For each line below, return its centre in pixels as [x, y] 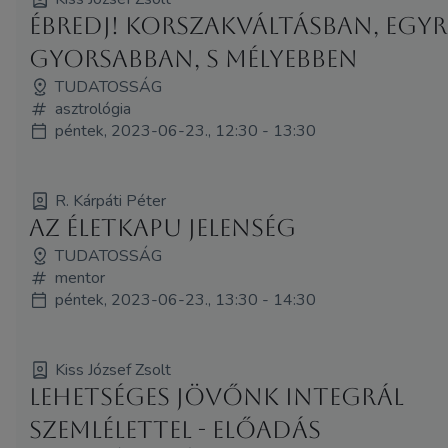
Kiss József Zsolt [113, 369]
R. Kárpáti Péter [111, 200]
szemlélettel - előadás [175, 429]
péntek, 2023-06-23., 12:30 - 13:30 [186, 130]
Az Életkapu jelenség [163, 227]
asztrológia [93, 108]
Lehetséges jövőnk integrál [217, 396]
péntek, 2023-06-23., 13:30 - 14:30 [186, 299]
